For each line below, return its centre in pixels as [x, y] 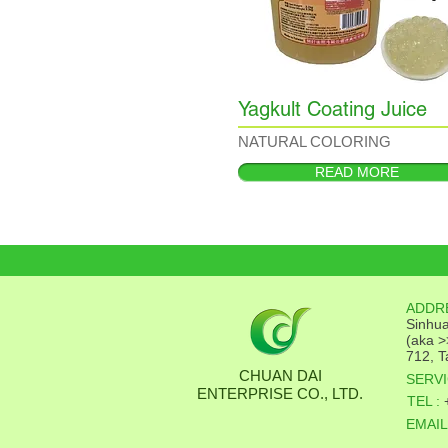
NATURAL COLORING [314, 141]
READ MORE [357, 172]
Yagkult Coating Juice [332, 109]
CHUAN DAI [280, 375]
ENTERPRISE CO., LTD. [280, 393]
